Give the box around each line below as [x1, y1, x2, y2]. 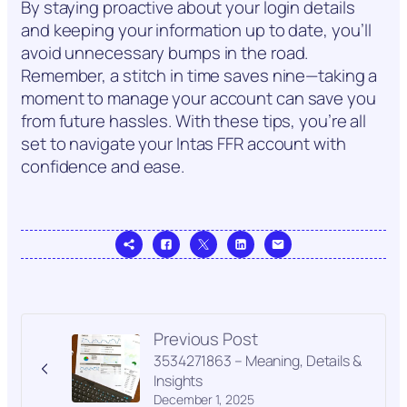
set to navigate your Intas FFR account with [21, 132, 346, 156]
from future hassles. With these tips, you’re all [21, 109, 367, 134]
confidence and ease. [21, 154, 184, 179]
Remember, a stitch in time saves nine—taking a [21, 64, 378, 88]
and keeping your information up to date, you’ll [21, 18, 372, 43]
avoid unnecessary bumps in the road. [21, 41, 309, 65]
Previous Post [154, 327, 258, 352]
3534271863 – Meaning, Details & [154, 351, 362, 372]
